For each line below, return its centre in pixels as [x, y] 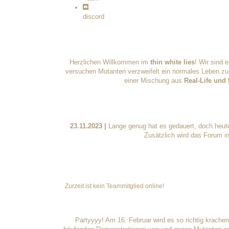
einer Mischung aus [154, 80]
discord [94, 17]
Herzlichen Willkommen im [110, 62]
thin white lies [173, 62]
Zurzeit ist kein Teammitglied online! [114, 186]
